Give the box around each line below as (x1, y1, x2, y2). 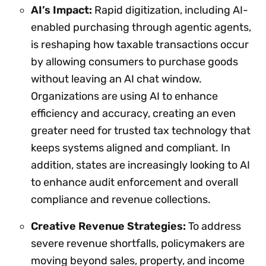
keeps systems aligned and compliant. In (31, 141, 230, 154)
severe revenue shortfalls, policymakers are (31, 236, 245, 250)
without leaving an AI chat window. (31, 72, 202, 85)
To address (186, 219, 241, 233)
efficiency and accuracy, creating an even (31, 106, 236, 120)
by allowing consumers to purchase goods (31, 55, 238, 68)
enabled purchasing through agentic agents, (31, 20, 251, 34)
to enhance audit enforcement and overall (31, 175, 238, 189)
